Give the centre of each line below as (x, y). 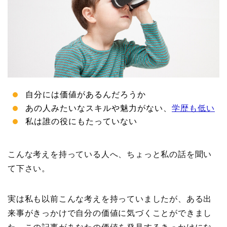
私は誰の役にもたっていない (81, 122)
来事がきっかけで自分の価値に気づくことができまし (110, 213)
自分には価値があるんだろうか (86, 95)
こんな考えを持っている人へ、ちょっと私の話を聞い (110, 155)
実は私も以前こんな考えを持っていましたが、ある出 (110, 199)
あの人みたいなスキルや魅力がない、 (99, 108)
